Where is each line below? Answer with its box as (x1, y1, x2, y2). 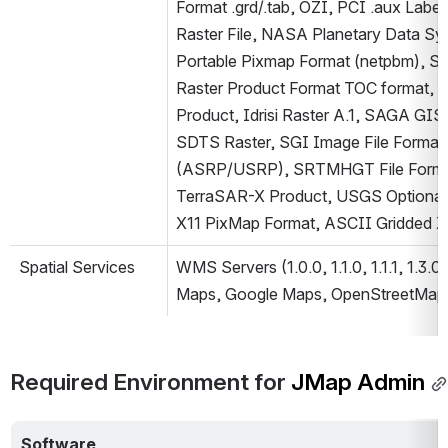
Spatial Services (19, 257, 135, 278)
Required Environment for (10, 368, 286, 397)
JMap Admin (286, 368, 425, 397)
